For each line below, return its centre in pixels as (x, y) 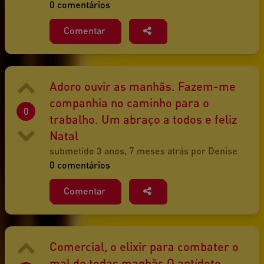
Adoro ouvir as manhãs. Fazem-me (143, 86)
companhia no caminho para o (129, 103)
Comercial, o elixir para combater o (144, 247)
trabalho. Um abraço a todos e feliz (143, 119)
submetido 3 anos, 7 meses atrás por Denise (143, 151)
